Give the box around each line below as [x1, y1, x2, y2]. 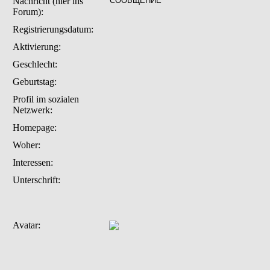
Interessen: [12, 157, 53, 168]
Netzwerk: [12, 105, 52, 115]
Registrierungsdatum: [12, 24, 93, 34]
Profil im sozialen [12, 94, 79, 104]
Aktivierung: [12, 42, 61, 52]
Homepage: [12, 122, 57, 133]
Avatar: [12, 220, 40, 230]
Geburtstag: [12, 77, 57, 87]
